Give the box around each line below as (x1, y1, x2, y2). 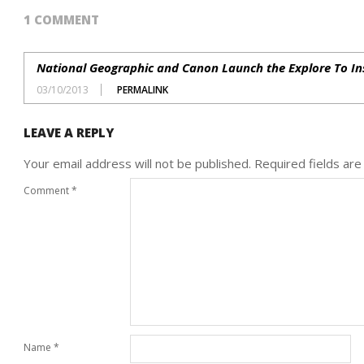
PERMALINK (117, 83, 168, 97)
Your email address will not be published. (24, 155, 251, 171)
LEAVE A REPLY (24, 124, 114, 141)
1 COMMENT (24, 11, 99, 28)
